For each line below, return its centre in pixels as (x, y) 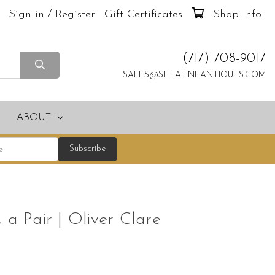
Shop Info (237, 14)
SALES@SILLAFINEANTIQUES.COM (194, 75)
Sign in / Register (52, 14)
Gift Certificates (143, 14)
